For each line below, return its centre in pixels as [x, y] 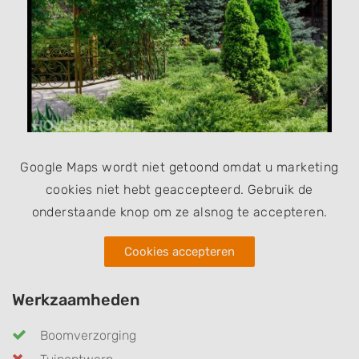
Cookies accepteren [179, 251]
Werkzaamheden [76, 299]
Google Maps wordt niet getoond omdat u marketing [179, 167]
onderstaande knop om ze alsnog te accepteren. [179, 212]
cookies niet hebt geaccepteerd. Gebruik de [179, 189]
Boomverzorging [88, 335]
